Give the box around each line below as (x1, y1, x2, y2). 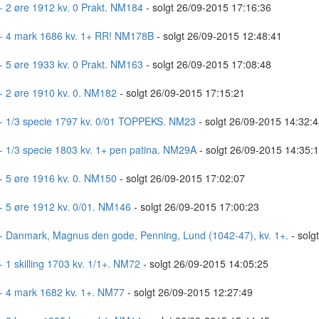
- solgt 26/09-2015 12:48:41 (153, 28, 282, 43)
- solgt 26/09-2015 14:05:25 (140, 256, 268, 271)
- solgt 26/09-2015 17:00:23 (130, 199, 259, 214)
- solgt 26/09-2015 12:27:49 (124, 285, 253, 299)
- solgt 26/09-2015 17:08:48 (142, 57, 271, 71)
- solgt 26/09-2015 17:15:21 (116, 85, 245, 100)
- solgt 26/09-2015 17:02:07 (116, 171, 245, 185)
